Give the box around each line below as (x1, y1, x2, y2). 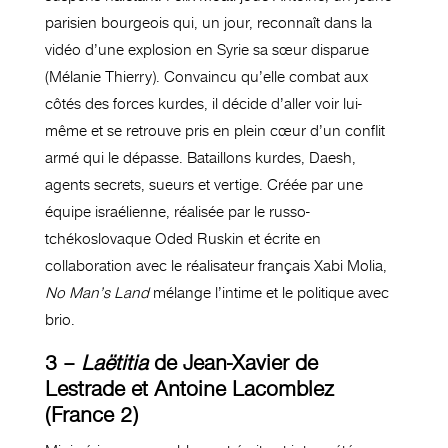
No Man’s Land (44, 284, 153, 303)
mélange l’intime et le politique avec (152, 284, 389, 303)
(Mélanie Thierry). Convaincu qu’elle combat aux (44, 68, 368, 87)
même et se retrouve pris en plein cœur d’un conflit (44, 122, 385, 141)
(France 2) (44, 402, 138, 429)
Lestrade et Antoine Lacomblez (44, 376, 334, 403)
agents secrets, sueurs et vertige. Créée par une (44, 176, 363, 195)
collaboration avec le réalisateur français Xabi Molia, (44, 257, 387, 276)
